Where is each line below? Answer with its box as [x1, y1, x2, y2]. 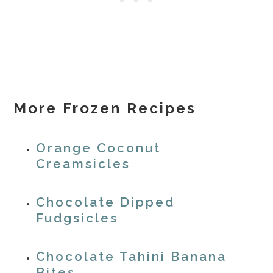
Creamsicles [36, 157, 131, 172]
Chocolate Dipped [36, 195, 175, 210]
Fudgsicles [36, 211, 119, 226]
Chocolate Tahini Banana [36, 249, 227, 264]
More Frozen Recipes [13, 99, 197, 118]
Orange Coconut [36, 141, 161, 156]
